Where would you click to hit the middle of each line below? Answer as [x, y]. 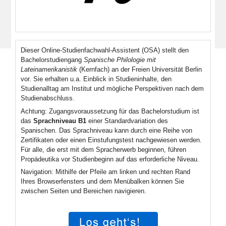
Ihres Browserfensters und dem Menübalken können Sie [102, 181]
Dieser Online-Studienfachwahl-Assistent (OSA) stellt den [105, 50]
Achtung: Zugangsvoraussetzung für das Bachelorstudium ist [110, 111]
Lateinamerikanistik [49, 69]
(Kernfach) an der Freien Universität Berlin [139, 69]
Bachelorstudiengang [52, 60]
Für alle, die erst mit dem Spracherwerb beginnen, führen [103, 149]
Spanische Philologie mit [120, 60]
